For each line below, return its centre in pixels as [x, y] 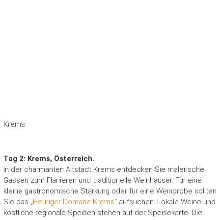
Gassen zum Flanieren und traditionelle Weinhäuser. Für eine [102, 180]
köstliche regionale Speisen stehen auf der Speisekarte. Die [103, 212]
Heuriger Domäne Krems [73, 202]
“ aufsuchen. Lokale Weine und [165, 202]
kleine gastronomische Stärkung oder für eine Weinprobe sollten [110, 191]
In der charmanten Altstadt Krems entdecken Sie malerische [104, 169]
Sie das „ [18, 202]
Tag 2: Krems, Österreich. [49, 158]
